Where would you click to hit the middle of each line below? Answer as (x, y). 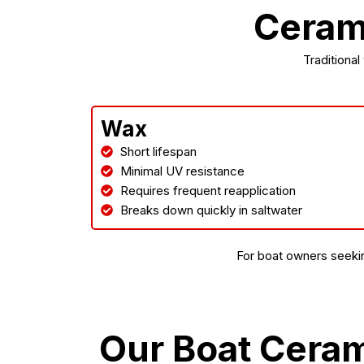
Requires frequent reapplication (208, 190)
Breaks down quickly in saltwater (211, 210)
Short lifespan (158, 151)
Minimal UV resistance (182, 171)
